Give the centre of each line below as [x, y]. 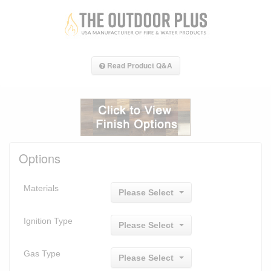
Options [40, 158]
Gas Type [42, 253]
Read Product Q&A [139, 65]
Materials [41, 188]
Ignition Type [48, 220]
